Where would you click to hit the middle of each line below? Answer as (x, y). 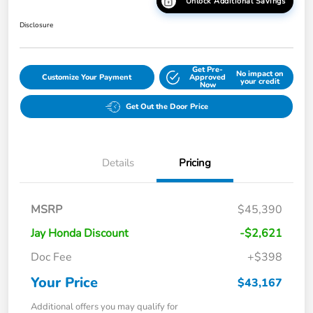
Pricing (195, 163)
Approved (208, 78)
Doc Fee (51, 257)
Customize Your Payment (87, 78)
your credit (260, 81)
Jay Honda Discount (80, 234)
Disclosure (36, 26)
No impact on (260, 73)
